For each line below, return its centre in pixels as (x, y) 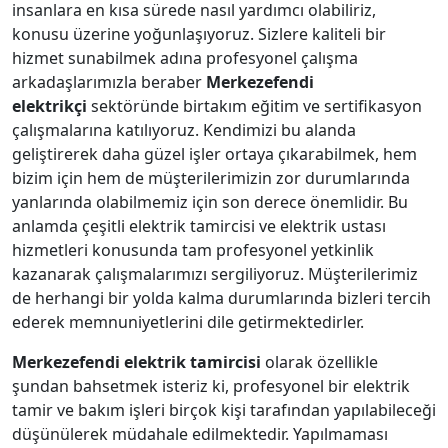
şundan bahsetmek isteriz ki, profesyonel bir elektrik (211, 386)
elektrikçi (49, 106)
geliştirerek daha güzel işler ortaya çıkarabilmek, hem (214, 154)
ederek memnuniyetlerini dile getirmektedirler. (188, 322)
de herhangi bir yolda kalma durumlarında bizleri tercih (221, 298)
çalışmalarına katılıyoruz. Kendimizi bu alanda (184, 130)
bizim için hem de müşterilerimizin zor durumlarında (211, 178)
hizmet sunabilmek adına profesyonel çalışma (185, 58)
